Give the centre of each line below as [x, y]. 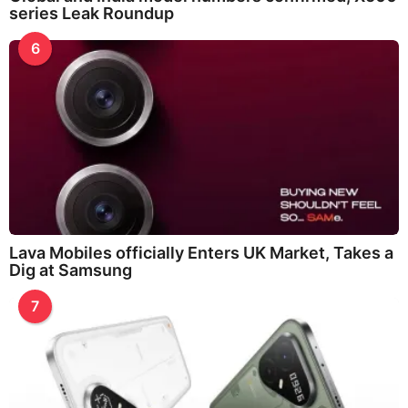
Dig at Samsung [71, 270]
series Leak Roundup [92, 14]
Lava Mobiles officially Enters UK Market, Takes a [201, 253]
